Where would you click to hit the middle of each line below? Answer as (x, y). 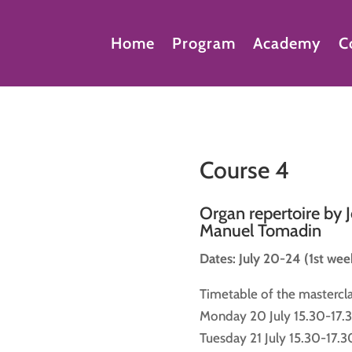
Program (203, 43)
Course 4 (244, 170)
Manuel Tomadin (260, 231)
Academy (287, 43)
